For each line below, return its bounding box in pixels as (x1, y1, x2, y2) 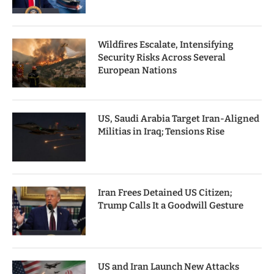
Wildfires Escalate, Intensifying (98, 39, 234, 51)
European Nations (98, 65, 177, 76)
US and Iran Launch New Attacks (98, 261, 239, 273)
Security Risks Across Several (98, 52, 226, 64)
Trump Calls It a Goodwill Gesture (98, 200, 243, 212)
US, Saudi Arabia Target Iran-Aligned (98, 113, 259, 125)
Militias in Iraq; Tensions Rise (98, 126, 224, 138)
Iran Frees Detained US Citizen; (98, 187, 232, 199)
